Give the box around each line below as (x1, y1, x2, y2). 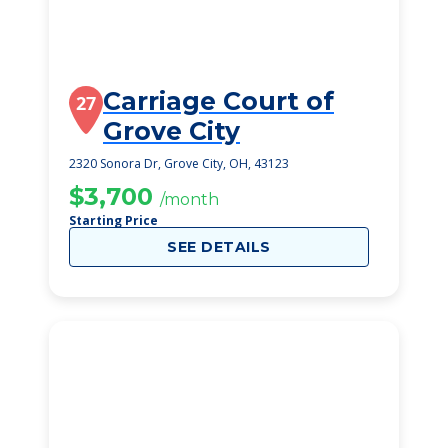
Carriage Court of (103, 86, 334, 116)
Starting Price (69, 212, 158, 229)
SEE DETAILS (167, 238, 271, 256)
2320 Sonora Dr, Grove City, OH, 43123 (69, 155, 289, 172)
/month (160, 190, 219, 209)
